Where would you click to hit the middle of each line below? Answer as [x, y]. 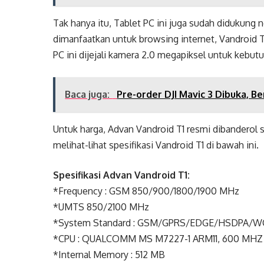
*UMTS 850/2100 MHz [101, 207]
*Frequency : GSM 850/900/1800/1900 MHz [146, 191]
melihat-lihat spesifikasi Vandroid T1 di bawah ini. [156, 145]
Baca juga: [89, 94]
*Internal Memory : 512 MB [109, 255]
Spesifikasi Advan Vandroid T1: [122, 175]
